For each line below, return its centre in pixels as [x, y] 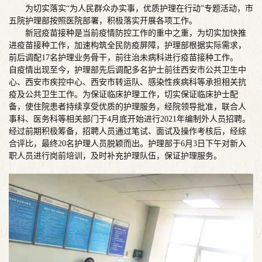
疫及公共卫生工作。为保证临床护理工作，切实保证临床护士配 [123, 94]
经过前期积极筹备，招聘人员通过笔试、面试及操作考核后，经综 [127, 131]
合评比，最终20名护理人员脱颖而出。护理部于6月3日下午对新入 [127, 144]
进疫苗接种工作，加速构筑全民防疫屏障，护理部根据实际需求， [127, 45]
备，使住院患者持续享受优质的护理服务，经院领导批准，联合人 [127, 107]
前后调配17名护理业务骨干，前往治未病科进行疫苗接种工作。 [123, 58]
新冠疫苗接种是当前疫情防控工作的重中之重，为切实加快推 [127, 33]
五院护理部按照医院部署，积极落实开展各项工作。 [103, 21]
